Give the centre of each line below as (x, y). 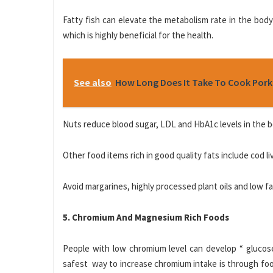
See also (93, 83)
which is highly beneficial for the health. (138, 35)
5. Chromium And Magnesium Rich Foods (146, 218)
